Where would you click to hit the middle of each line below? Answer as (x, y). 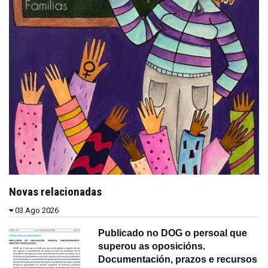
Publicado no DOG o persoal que (173, 233)
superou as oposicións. (152, 246)
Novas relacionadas (55, 191)
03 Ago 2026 (37, 210)
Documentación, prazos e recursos (178, 259)
